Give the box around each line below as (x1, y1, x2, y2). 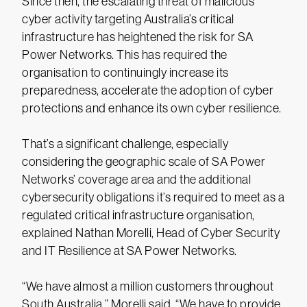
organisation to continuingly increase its (22, 66, 229, 79)
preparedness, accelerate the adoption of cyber (22, 84, 273, 97)
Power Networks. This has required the (22, 48, 228, 62)
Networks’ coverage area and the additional (22, 173, 251, 186)
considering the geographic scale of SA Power (22, 155, 265, 169)
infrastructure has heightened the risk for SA (22, 30, 254, 44)
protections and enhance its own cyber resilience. (22, 101, 282, 115)
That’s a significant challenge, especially (22, 137, 228, 151)
